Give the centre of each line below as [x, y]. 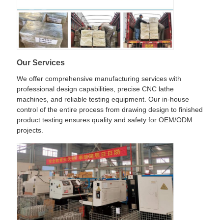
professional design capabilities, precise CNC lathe [96, 89]
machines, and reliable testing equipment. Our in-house [103, 99]
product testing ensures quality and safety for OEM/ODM [105, 120]
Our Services [41, 63]
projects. [30, 130]
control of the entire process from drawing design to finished [110, 110]
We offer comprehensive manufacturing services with [99, 79]
